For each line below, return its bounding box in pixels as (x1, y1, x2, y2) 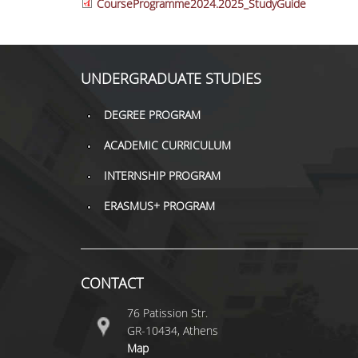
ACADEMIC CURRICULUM (103, 137, 231, 153)
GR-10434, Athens (126, 323, 218, 338)
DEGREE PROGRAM (103, 107, 201, 122)
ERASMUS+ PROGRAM (103, 198, 215, 213)
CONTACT (80, 273, 143, 292)
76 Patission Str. (126, 305, 208, 320)
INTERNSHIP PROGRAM (103, 168, 221, 183)
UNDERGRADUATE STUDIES (80, 69, 261, 88)
